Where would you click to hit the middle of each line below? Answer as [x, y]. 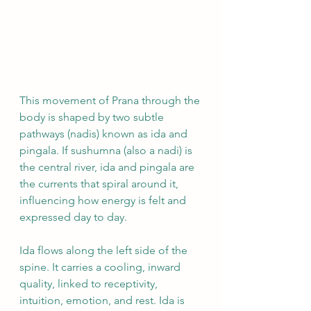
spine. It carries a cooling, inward [101, 267]
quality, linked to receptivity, [90, 284]
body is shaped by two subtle [93, 117]
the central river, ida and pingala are [108, 167]
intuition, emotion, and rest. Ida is [103, 300]
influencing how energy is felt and [104, 200]
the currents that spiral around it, [100, 184]
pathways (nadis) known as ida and [105, 134]
